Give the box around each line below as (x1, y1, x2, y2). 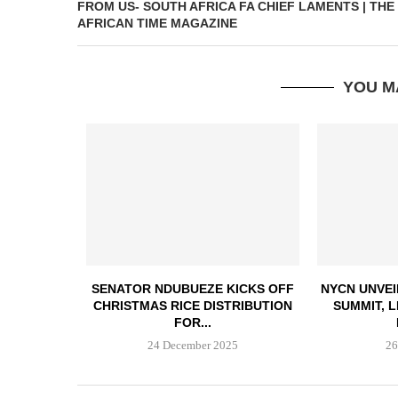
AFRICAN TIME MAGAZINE (77, 16, 237, 30)
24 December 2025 (147, 338, 238, 352)
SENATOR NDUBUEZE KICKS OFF (91, 281, 294, 296)
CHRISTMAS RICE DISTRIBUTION (92, 298, 292, 313)
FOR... (173, 314, 211, 330)
